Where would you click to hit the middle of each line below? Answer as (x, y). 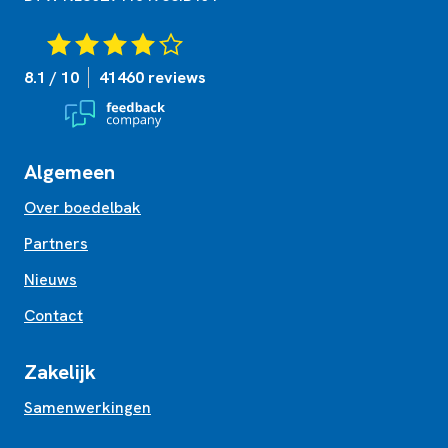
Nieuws (50, 279)
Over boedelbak (82, 207)
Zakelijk (60, 371)
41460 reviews (152, 77)
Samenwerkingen (87, 407)
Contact (53, 315)
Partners (56, 243)
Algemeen (69, 171)
